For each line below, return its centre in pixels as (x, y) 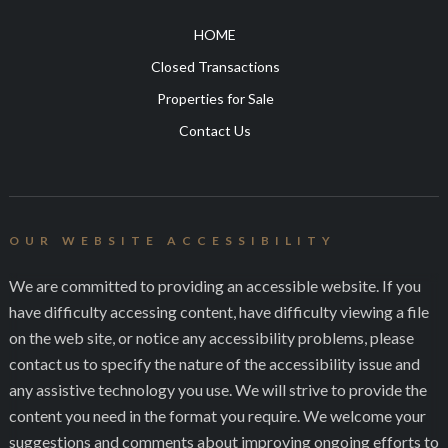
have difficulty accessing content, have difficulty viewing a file (218, 312)
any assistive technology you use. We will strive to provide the (217, 390)
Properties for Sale (215, 99)
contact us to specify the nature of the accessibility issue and (214, 364)
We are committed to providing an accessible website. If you (214, 286)
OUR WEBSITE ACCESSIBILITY (172, 241)
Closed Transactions (215, 67)
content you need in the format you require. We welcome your (217, 416)
